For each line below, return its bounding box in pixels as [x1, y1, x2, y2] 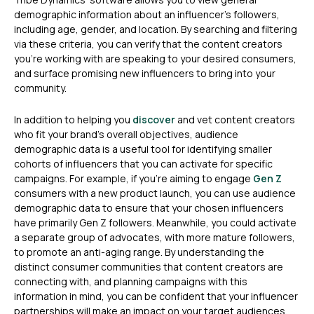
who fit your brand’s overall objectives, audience [14, 127, 238, 141]
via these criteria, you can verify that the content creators [14, 36, 282, 50]
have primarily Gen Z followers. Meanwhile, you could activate [14, 215, 296, 229]
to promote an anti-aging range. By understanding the [14, 245, 264, 259]
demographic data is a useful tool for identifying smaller [14, 142, 272, 156]
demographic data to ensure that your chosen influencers [14, 200, 284, 214]
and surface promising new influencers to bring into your [14, 66, 275, 80]
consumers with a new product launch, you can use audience [14, 186, 296, 200]
